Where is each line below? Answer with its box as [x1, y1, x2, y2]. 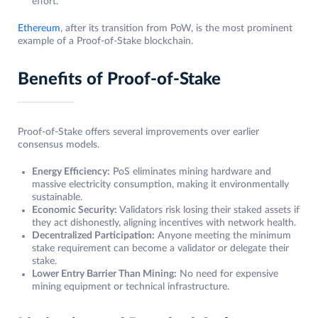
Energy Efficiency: [32, 167, 110, 177]
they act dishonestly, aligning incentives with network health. [32, 218, 296, 229]
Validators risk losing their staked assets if [117, 205, 300, 216]
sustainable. [32, 192, 82, 203]
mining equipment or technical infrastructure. [32, 282, 229, 292]
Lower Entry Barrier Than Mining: [32, 269, 177, 280]
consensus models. [18, 140, 99, 150]
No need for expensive [177, 269, 278, 280]
